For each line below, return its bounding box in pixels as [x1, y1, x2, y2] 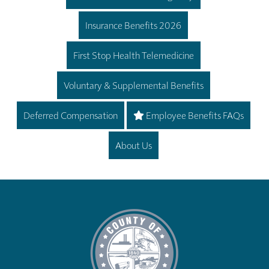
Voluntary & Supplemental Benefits [63, 78, 204, 91]
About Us [115, 138, 152, 151]
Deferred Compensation [23, 108, 118, 121]
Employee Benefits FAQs [144, 108, 244, 121]
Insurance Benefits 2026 [85, 18, 181, 31]
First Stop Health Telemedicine [73, 48, 194, 61]
